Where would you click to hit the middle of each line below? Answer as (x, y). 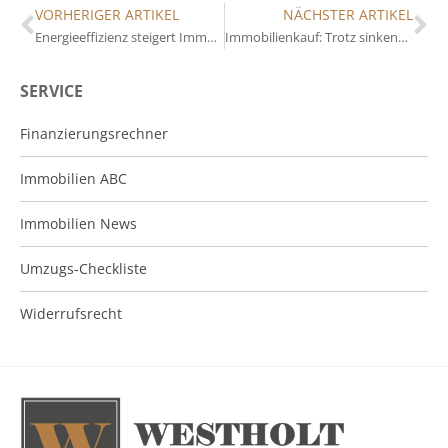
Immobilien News (78, 224)
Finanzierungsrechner (94, 134)
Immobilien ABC (73, 179)
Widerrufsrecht (71, 314)
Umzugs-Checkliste (83, 269)
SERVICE (51, 91)
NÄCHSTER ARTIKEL (348, 15)
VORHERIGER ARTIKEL (107, 15)
